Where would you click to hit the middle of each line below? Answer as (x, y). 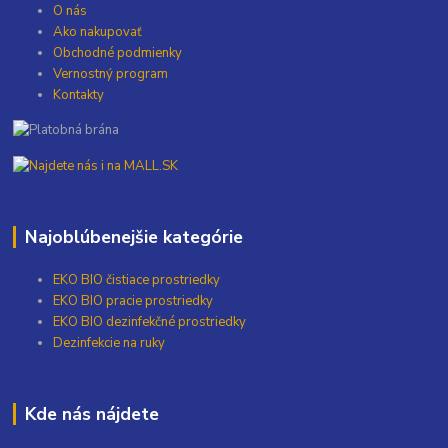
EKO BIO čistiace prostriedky (137, 279)
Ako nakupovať (98, 32)
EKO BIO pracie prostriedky (133, 300)
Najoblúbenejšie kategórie (133, 236)
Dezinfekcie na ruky (109, 342)
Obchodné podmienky (118, 53)
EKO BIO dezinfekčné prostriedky (150, 321)
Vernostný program (111, 74)
